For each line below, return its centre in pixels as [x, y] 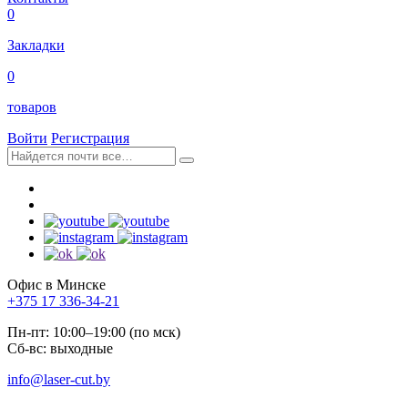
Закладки [36, 46]
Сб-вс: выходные [60, 349]
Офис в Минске [56, 285]
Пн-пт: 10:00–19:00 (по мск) [94, 332]
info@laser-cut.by [59, 380]
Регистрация [90, 138]
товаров [32, 107]
